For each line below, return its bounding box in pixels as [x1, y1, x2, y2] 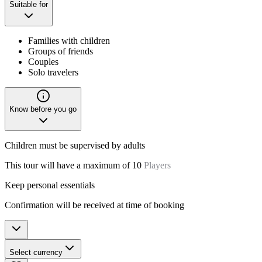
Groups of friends [28, 46, 93, 56]
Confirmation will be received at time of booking [5, 199, 184, 210]
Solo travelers [28, 67, 78, 77]
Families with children [28, 35, 110, 46]
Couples [28, 56, 58, 67]
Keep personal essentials [5, 180, 95, 190]
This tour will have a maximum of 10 [5, 160, 144, 170]
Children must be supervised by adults [5, 140, 145, 150]
